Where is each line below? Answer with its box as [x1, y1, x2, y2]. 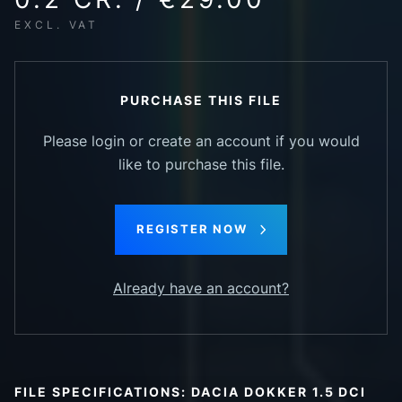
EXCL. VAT [14, 18, 100, 32]
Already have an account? [113, 279, 289, 298]
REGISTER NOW [136, 222, 248, 237]
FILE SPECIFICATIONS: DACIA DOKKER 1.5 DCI [14, 384, 367, 400]
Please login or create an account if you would [42, 132, 360, 151]
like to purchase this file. [118, 155, 284, 174]
